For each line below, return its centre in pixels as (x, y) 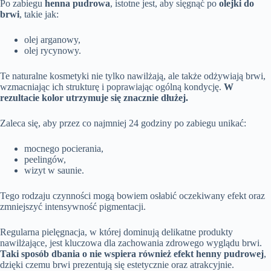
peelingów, (45, 159)
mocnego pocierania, (64, 148)
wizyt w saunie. (54, 170)
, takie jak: (39, 14)
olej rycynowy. (53, 50)
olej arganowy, (52, 39)
